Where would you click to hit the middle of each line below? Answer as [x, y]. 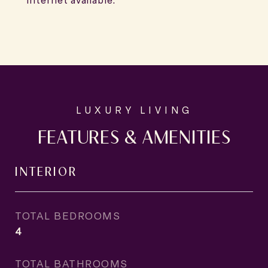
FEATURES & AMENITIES [134, 135]
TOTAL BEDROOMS [68, 215]
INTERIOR [46, 170]
